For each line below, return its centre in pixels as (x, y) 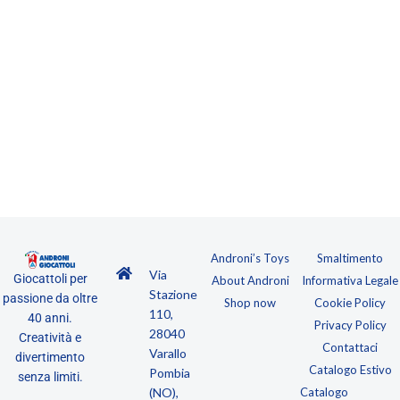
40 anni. (50, 317)
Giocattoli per (50, 278)
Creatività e (50, 337)
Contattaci (350, 347)
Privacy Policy (350, 325)
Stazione (174, 294)
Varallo (168, 353)
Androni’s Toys (250, 258)
